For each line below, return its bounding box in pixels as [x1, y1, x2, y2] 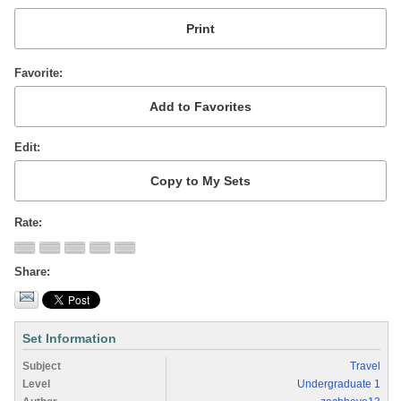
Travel [350, 359, 380, 372]
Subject [22, 359, 61, 372]
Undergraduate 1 [297, 377, 380, 390]
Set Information [22, 330, 116, 346]
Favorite [14, 65, 59, 80]
